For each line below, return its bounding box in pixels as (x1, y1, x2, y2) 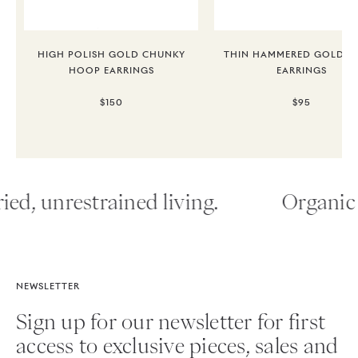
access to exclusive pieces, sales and (16, 336, 339, 356)
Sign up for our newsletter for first (16, 312, 325, 332)
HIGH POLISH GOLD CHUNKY (37, 49, 185, 61)
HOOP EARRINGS (68, 65, 154, 77)
